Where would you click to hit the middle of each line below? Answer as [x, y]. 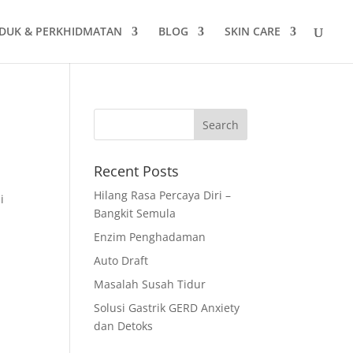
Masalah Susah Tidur [150, 284]
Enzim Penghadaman [150, 237]
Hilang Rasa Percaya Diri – [163, 195]
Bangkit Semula [135, 213]
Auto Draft [121, 260]
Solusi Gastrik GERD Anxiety [167, 308]
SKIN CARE [253, 31]
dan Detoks [124, 326]
